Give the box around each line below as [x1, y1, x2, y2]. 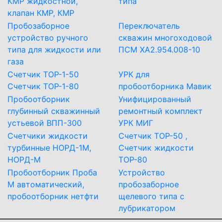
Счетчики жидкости [7, 131, 88, 141]
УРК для [118, 69, 150, 80]
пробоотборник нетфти [7, 191, 99, 202]
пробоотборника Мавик [118, 81, 212, 92]
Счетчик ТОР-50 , [118, 131, 187, 141]
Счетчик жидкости [118, 143, 194, 153]
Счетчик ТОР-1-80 [7, 81, 79, 92]
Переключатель [118, 21, 180, 31]
